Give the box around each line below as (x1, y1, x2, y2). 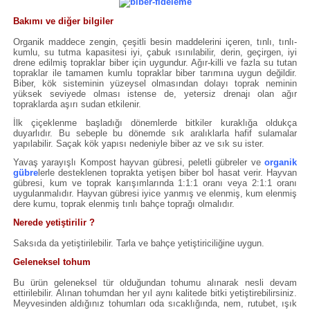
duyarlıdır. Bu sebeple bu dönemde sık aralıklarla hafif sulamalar (13, 127, 297, 138)
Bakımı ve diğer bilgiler (13, 15, 113, 26)
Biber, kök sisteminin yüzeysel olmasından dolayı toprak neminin (13, 77, 297, 89)
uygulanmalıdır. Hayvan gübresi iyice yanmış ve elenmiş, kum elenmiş (13, 188, 297, 199)
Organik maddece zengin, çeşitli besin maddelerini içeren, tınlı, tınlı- (13, 36, 297, 47)
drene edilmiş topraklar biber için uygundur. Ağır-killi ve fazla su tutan (13, 57, 297, 68)
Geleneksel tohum (13, 256, 91, 267)
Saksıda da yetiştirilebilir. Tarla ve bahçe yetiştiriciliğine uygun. (13, 237, 264, 248)
